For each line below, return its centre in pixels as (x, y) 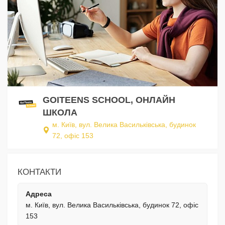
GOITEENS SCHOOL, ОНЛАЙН (109, 100)
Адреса (39, 194)
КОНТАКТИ (39, 172)
